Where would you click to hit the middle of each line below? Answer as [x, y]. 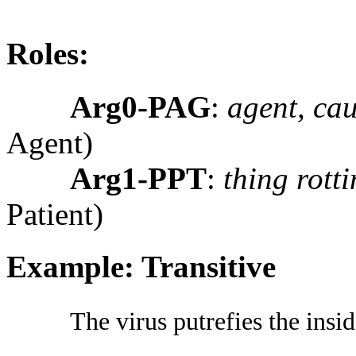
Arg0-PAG [140, 106]
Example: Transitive [141, 266]
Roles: [48, 54]
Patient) [55, 214]
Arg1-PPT [138, 178]
